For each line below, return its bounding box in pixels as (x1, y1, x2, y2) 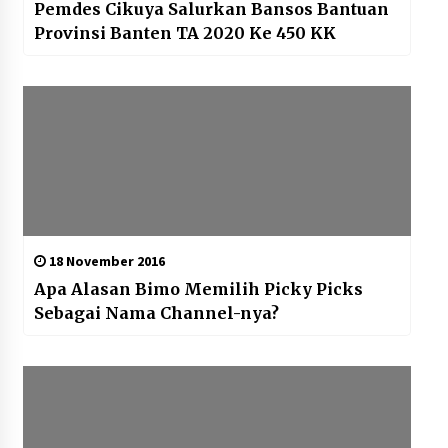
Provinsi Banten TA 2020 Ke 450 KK (33, 23, 336, 44)
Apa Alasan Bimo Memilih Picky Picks (33, 279, 363, 300)
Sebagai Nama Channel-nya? (33, 303, 280, 324)
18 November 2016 (45, 252, 165, 271)
